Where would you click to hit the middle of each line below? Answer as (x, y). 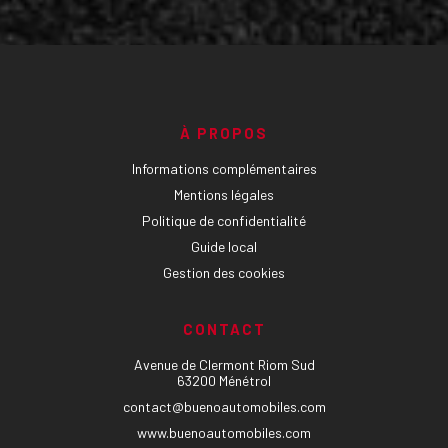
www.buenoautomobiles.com (224, 432)
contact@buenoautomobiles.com (224, 406)
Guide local (224, 246)
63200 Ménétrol (224, 380)
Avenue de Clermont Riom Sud (224, 364)
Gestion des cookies (224, 272)
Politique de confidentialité (224, 220)
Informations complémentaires (224, 168)
